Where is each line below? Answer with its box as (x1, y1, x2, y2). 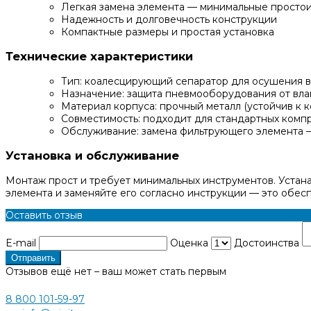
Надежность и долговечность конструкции (61, 13, 277, 26)
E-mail (6, 236, 39, 249)
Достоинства (234, 236, 302, 249)
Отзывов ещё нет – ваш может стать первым (6, 264, 226, 278)
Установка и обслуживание (6, 149, 179, 163)
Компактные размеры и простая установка (61, 26, 274, 38)
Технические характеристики (6, 49, 193, 64)
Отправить (11, 252, 56, 263)
